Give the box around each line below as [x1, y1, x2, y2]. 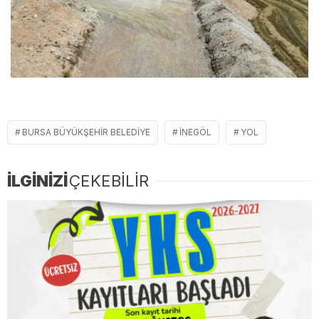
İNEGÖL [179, 127, 211, 138]
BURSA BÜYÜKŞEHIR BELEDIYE [22, 127, 150, 138]
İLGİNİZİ [7, 172, 68, 191]
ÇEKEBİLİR [69, 172, 149, 191]
